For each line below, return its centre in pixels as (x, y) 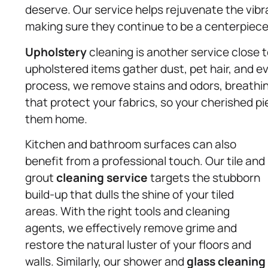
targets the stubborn (204, 178)
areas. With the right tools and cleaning (127, 211)
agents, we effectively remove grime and (131, 228)
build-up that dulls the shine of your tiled (130, 195)
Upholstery (56, 52)
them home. (56, 119)
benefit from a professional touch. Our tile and (145, 161)
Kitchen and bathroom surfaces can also (131, 144)
